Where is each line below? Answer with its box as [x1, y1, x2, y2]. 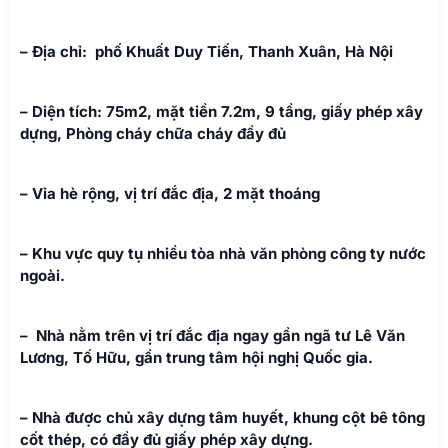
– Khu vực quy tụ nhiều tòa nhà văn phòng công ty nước [20, 243, 426, 263]
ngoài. [20, 265, 65, 285]
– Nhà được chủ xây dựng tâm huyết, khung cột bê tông [20, 407, 425, 427]
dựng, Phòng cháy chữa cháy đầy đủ [20, 123, 286, 143]
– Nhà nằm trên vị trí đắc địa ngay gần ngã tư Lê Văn [20, 325, 405, 345]
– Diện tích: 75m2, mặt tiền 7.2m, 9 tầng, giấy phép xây [20, 101, 423, 121]
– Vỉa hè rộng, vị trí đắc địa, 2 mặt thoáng [20, 183, 320, 203]
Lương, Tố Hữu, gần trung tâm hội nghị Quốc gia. [20, 347, 373, 367]
